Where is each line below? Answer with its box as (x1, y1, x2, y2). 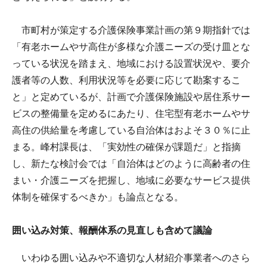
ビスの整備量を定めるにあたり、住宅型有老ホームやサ (12, 108, 250, 119)
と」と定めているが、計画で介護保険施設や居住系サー (12, 91, 250, 102)
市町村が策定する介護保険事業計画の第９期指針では (12, 24, 250, 35)
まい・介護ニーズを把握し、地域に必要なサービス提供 (12, 175, 250, 185)
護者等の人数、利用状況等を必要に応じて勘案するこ (12, 74, 241, 85)
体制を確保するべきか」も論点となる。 (12, 191, 184, 202)
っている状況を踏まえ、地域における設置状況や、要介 (12, 58, 250, 69)
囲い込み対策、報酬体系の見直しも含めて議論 (12, 225, 212, 235)
